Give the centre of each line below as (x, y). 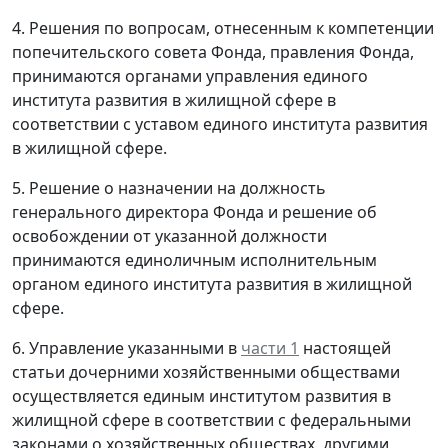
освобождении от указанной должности (169, 235)
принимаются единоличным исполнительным (194, 259)
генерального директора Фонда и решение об (194, 211)
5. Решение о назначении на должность (169, 187)
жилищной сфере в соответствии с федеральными (211, 419)
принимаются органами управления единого (190, 75)
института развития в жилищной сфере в (174, 99)
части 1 (270, 347)
